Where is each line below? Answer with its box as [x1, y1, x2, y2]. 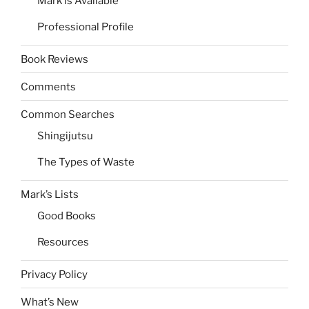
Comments [21, 80, 76, 93]
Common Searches [21, 108, 114, 121]
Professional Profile [37, 21, 134, 34]
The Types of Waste [37, 156, 134, 169]
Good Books [37, 210, 96, 223]
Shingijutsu [37, 130, 93, 143]
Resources [37, 236, 89, 249]
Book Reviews [21, 52, 88, 66]
